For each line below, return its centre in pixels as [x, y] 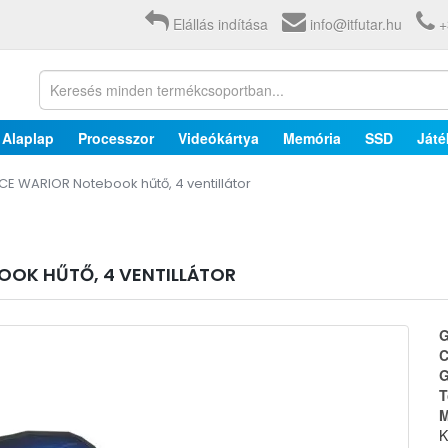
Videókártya [218, 137]
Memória [312, 137]
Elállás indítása [220, 24]
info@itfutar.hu [356, 24]
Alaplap [28, 137]
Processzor [116, 137]
